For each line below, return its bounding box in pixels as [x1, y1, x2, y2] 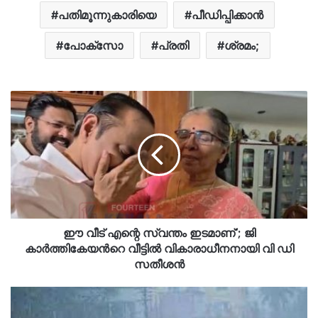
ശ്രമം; [224, 38, 259, 53]
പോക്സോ [62, 38, 123, 53]
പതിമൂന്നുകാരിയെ [58, 7, 156, 22]
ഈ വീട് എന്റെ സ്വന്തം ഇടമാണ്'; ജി [62, 224, 256, 241]
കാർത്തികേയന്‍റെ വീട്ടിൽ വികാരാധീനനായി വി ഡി [24, 240, 294, 257]
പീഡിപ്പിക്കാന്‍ [192, 7, 263, 22]
